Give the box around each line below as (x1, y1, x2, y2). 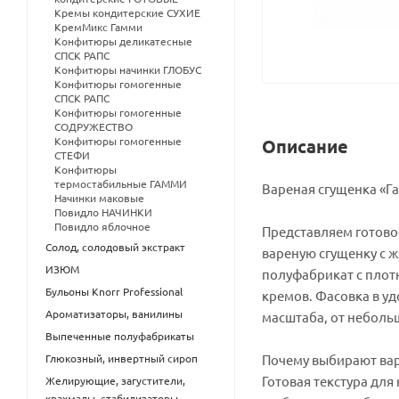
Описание (262, 134, 348, 158)
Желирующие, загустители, (45, 373, 185, 387)
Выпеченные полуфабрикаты (45, 329, 194, 343)
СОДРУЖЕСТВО (54, 119, 133, 134)
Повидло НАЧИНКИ (54, 205, 152, 219)
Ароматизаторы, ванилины (45, 306, 183, 321)
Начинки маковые (54, 191, 144, 205)
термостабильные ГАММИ (54, 176, 187, 191)
